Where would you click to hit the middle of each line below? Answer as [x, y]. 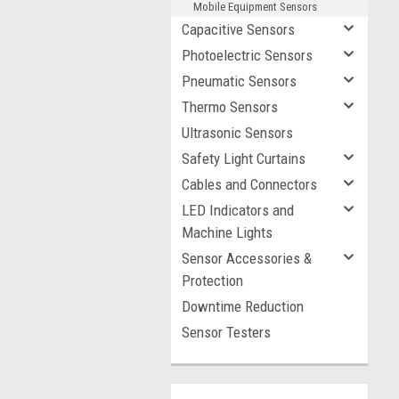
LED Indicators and [238, 210]
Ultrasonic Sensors [237, 133]
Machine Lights [227, 232]
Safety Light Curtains [244, 159]
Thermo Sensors [230, 107]
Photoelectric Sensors [247, 55]
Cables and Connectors [249, 184]
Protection [212, 281]
